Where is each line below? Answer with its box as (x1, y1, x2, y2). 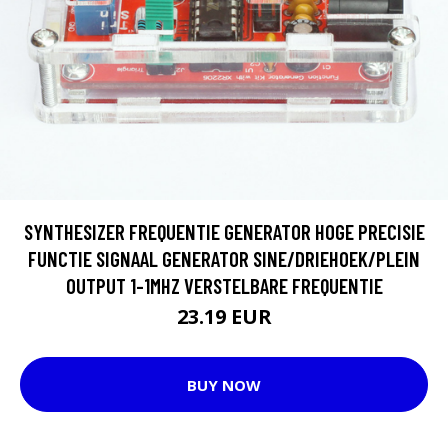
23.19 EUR (176, 303, 272, 331)
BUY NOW (187, 374, 261, 395)
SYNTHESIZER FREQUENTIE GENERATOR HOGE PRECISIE (23, 219, 425, 245)
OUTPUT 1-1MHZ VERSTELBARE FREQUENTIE (65, 273, 383, 299)
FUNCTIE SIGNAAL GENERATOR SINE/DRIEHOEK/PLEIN (28, 246, 420, 272)
